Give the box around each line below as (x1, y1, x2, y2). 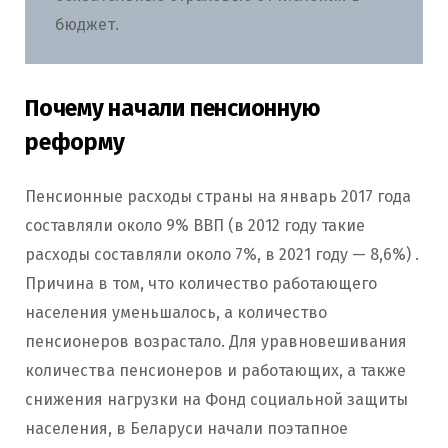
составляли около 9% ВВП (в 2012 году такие (25, 216, 365, 236)
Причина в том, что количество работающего (25, 274, 377, 294)
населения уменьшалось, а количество (25, 303, 327, 323)
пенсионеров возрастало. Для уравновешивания (25, 332, 407, 352)
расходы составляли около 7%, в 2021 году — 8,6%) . (25, 245, 419, 265)
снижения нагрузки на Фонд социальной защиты (25, 390, 408, 410)
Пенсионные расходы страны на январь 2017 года (25, 187, 411, 207)
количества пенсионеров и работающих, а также (25, 361, 406, 381)
